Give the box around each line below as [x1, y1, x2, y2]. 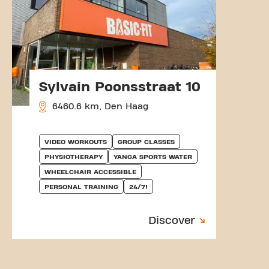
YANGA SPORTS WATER [113, 153, 192, 160]
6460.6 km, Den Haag [49, 101, 148, 111]
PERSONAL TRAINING [44, 183, 118, 190]
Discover [148, 214, 195, 226]
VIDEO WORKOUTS [44, 138, 107, 145]
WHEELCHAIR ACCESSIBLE [44, 168, 136, 175]
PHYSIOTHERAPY [44, 153, 103, 160]
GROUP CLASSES [118, 138, 175, 145]
